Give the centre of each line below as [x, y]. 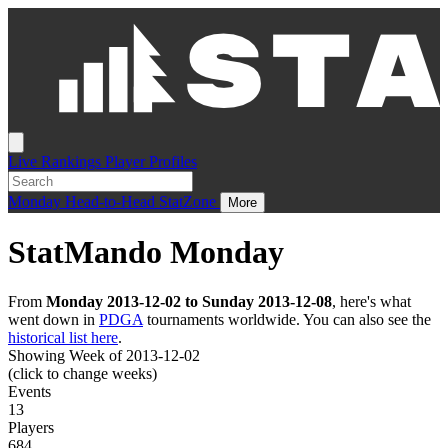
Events [29, 391]
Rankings [73, 161]
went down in [53, 319]
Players [31, 427]
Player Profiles [151, 161]
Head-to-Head [112, 201]
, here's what [371, 301]
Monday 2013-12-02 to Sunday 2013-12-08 [189, 301]
